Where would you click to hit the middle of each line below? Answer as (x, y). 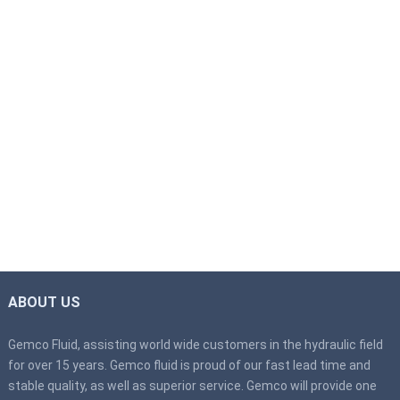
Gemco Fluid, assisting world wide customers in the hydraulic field (195, 345)
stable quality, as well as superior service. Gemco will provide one (192, 386)
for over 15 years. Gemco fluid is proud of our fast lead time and (189, 365)
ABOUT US (44, 302)
